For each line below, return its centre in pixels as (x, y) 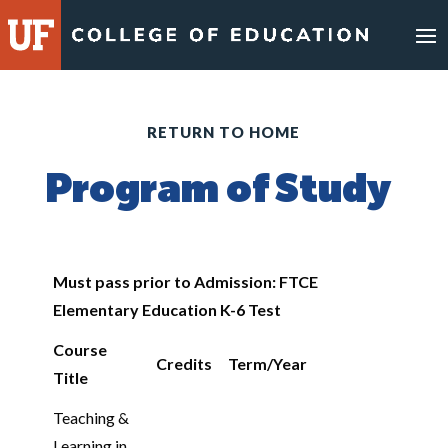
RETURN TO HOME (224, 132)
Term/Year (267, 363)
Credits (183, 363)
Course (79, 349)
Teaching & (90, 417)
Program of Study (217, 191)
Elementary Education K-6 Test (166, 309)
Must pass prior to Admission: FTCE (185, 281)
